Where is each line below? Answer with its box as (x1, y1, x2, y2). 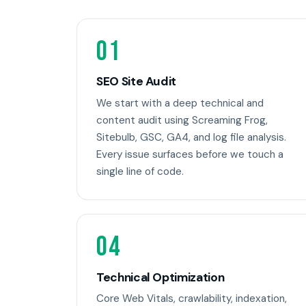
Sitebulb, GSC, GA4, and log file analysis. (96, 130, 286, 144)
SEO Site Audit (96, 74, 177, 89)
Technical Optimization (96, 269, 225, 285)
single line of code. (96, 164, 184, 178)
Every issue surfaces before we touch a (96, 147, 283, 161)
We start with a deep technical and (96, 96, 264, 110)
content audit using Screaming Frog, (96, 113, 268, 127)
